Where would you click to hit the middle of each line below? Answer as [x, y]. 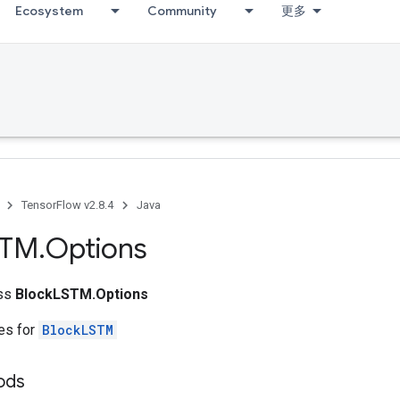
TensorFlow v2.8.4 [67, 205]
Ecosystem [49, 11]
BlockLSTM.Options [82, 294]
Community [182, 11]
